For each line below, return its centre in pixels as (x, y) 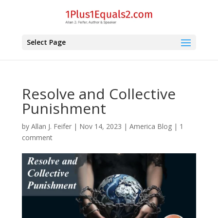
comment (37, 137)
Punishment (64, 108)
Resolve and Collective (99, 94)
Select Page (46, 42)
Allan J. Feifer (51, 126)
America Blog (150, 126)
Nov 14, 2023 (100, 126)
